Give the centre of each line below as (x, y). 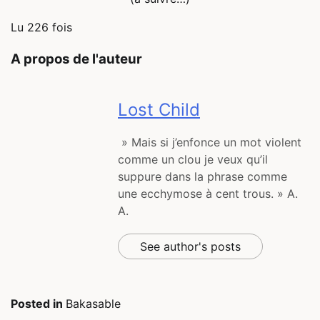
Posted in (38, 303)
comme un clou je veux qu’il (193, 159)
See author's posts (190, 246)
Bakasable (93, 303)
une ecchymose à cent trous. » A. (208, 193)
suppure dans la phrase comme (202, 176)
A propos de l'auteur (76, 59)
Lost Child (159, 109)
